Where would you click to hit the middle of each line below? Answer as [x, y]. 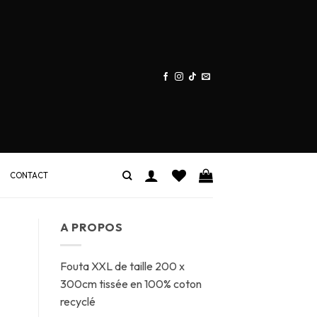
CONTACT [29, 175]
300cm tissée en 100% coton [131, 283]
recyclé [77, 301]
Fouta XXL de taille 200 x [122, 266]
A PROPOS [91, 227]
